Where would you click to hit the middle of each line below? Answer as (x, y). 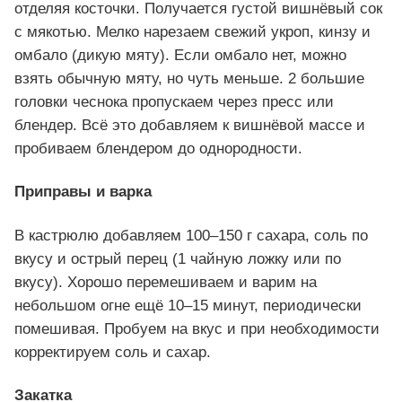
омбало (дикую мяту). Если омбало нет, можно (180, 56)
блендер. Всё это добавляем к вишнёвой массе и (190, 126)
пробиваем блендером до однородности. (158, 149)
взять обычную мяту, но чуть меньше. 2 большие (189, 79)
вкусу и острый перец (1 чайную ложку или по (178, 258)
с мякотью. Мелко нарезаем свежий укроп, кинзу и (192, 32)
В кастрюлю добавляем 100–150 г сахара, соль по (191, 235)
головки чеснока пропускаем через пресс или (174, 102)
